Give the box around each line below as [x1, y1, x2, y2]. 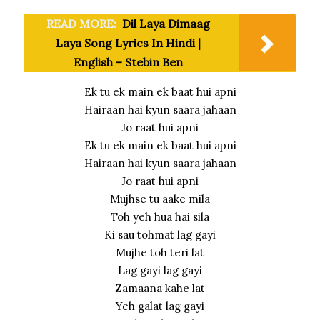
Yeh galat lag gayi [116, 299, 204, 313]
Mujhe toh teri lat [116, 245, 204, 259]
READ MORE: [46, 16, 116, 31]
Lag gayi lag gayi [118, 263, 202, 277]
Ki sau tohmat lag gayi [104, 227, 216, 241]
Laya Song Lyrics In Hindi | [55, 35, 201, 50]
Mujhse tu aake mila [110, 191, 210, 206]
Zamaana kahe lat [115, 281, 205, 295]
